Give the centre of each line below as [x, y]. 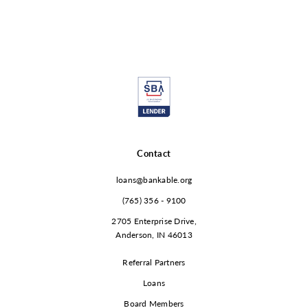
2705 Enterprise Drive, [154, 221]
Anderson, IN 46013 [154, 235]
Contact [154, 153]
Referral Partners [154, 262]
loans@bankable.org [154, 180]
